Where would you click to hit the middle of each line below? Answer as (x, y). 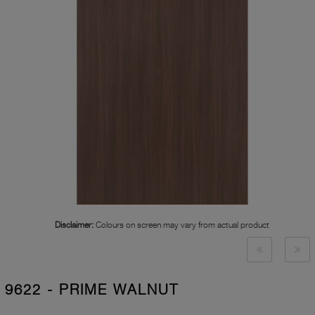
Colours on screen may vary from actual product (181, 225)
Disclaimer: (74, 225)
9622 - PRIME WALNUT (92, 290)
